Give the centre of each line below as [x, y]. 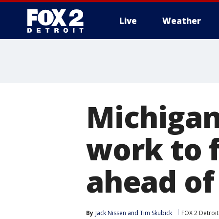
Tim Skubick [156, 213]
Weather [182, 21]
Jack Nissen [111, 213]
